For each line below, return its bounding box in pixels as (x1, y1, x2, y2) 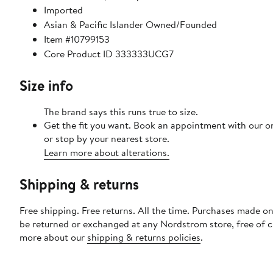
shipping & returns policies (87, 230, 200, 244)
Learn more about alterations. (44, 146, 169, 160)
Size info (19, 75, 73, 96)
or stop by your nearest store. (44, 132, 169, 146)
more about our (19, 230, 87, 244)
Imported (44, 3, 83, 17)
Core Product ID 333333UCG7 (44, 47, 174, 61)
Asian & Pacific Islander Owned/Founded (44, 18, 217, 32)
